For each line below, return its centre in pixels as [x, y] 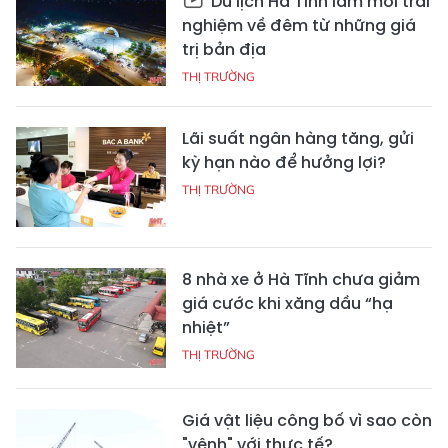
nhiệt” [206, 327]
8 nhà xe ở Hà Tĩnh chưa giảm [301, 279]
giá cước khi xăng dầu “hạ [287, 303]
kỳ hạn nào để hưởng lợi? [284, 162]
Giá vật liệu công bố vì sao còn [307, 420]
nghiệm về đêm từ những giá [299, 25]
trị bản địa [224, 49]
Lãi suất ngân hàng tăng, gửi [298, 138]
